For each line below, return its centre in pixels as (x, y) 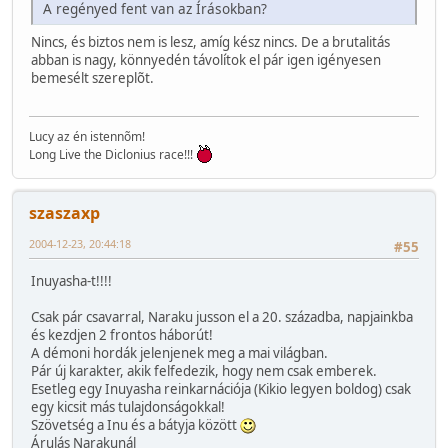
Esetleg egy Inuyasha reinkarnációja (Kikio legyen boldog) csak (221, 389)
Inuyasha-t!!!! (71, 281)
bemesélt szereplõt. (92, 77)
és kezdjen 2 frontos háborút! (122, 335)
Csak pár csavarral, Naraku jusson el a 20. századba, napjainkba (222, 317)
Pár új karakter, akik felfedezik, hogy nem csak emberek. (204, 371)
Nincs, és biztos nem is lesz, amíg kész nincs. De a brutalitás (210, 41)
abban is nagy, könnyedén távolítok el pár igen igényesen (206, 59)
